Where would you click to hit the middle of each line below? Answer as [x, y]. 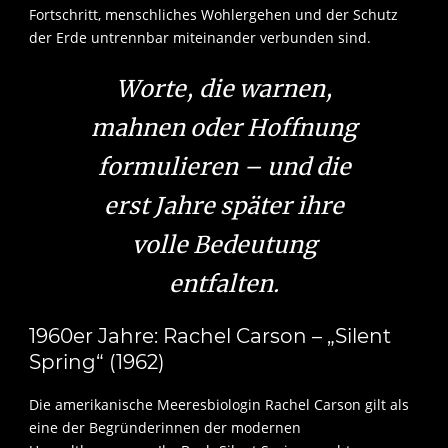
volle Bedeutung [224, 245]
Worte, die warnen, [224, 89]
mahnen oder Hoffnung [224, 128]
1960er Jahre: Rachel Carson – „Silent [210, 336]
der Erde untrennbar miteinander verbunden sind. [200, 38]
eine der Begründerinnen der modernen [165, 428]
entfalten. [224, 284]
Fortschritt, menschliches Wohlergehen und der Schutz [213, 15]
